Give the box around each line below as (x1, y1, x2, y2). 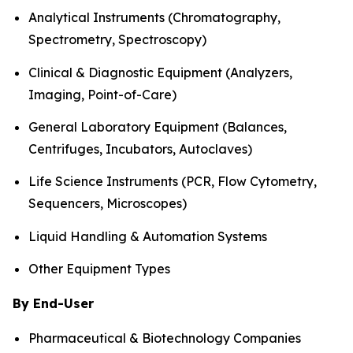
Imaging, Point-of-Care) (28, 86, 176, 102)
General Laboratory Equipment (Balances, (28, 119, 287, 136)
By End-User (13, 295, 94, 312)
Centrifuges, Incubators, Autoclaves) (28, 141, 252, 158)
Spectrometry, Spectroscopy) (28, 32, 206, 48)
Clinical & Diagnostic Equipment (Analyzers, (28, 64, 292, 80)
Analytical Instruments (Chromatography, (28, 9, 281, 26)
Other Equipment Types (28, 261, 170, 277)
